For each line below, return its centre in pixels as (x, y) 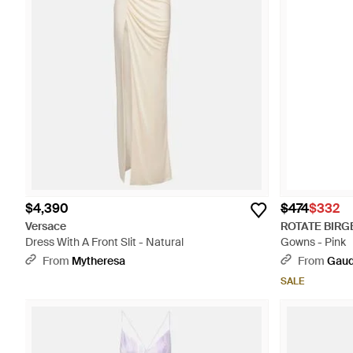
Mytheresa (98, 261)
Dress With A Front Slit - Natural (104, 242)
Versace (46, 226)
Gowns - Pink (313, 242)
